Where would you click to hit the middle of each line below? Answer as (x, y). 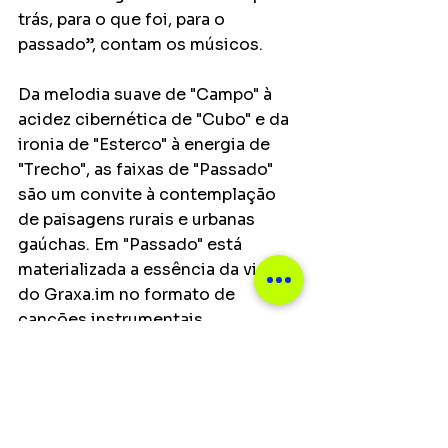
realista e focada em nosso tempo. (157, 394)
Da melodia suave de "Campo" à (147, 94)
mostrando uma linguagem (128, 344)
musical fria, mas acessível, (129, 369)
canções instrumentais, (114, 319)
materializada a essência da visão (154, 269)
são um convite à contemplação (149, 194)
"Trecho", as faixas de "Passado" (147, 169)
